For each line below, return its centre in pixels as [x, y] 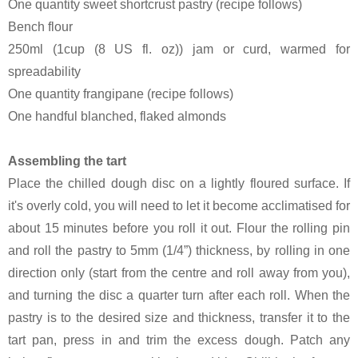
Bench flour [40, 26]
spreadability [44, 71]
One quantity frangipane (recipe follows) [121, 93]
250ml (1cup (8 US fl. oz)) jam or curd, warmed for [179, 49]
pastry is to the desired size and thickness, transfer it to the [179, 317]
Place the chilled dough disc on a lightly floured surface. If [179, 183]
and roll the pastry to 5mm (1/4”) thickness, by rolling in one [179, 250]
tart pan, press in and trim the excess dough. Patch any [179, 340]
